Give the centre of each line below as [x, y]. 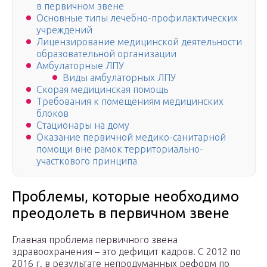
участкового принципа [87, 161]
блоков [52, 114]
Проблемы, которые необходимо [125, 197]
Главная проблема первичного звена [95, 240]
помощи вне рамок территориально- [120, 149]
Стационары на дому [83, 125]
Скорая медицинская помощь [102, 90]
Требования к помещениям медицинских [130, 102]
